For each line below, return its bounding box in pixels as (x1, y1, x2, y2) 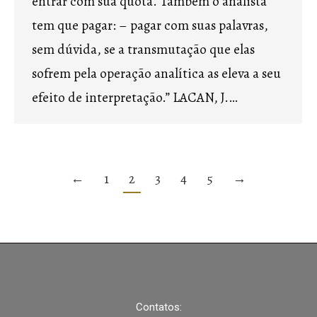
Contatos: (135, 301, 182, 313)
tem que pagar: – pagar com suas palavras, (32, 16, 268, 35)
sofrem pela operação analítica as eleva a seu (32, 64, 281, 83)
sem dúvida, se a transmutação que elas (32, 40, 255, 59)
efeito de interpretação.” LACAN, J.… (32, 88, 238, 107)
